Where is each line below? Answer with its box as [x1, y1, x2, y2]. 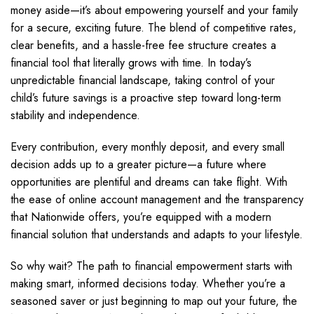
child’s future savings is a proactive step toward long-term [11, 90, 281, 106]
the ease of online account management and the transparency [11, 191, 303, 207]
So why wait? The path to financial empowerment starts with [11, 258, 292, 274]
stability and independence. [11, 107, 140, 123]
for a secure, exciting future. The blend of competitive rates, [11, 20, 296, 36]
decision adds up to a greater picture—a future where [11, 156, 266, 172]
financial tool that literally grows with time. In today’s [11, 55, 252, 71]
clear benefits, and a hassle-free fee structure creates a [11, 37, 276, 53]
